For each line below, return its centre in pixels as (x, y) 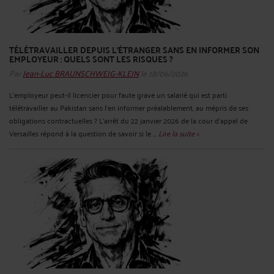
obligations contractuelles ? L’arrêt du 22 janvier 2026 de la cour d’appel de (128, 120)
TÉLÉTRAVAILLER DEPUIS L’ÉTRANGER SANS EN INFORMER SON (134, 49)
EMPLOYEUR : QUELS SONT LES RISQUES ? (91, 58)
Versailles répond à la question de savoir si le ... (84, 133)
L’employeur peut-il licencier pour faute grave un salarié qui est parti (118, 95)
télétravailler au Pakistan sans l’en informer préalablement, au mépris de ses (129, 108)
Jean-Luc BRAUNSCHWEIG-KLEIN (81, 73)
